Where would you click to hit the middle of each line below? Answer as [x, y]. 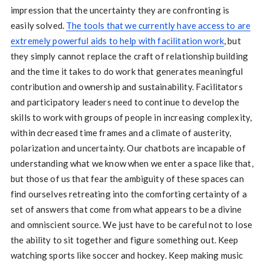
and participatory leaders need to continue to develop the [125, 102]
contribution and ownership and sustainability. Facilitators [126, 87]
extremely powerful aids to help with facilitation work [117, 41]
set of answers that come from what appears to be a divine [126, 209]
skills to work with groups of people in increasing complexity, [131, 118]
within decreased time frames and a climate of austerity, [121, 133]
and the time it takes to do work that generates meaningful [127, 72]
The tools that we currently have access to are [159, 26]
